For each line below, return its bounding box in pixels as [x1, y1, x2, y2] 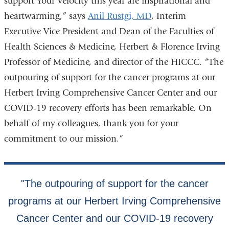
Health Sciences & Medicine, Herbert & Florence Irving [4, 41, 220, 53]
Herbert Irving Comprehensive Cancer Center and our [4, 87, 217, 99]
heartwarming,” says [4, 11, 88, 22]
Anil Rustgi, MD [87, 11, 151, 22]
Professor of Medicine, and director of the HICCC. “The [4, 57, 223, 68]
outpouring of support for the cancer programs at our [4, 72, 215, 83]
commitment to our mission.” [4, 133, 123, 145]
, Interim [151, 11, 186, 22]
